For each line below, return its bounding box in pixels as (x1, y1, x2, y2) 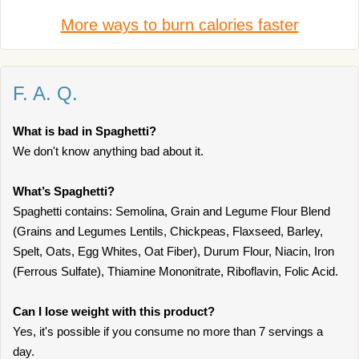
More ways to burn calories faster (60, 16, 299, 34)
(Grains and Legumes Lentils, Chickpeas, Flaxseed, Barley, (13, 224, 323, 238)
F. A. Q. (13, 83, 78, 104)
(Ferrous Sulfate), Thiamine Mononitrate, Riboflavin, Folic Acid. (13, 264, 338, 278)
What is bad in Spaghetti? (13, 124, 156, 138)
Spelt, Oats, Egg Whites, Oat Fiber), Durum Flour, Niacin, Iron (13, 244, 334, 258)
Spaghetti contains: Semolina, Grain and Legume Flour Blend (13, 204, 330, 218)
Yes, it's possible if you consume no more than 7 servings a (13, 325, 323, 338)
